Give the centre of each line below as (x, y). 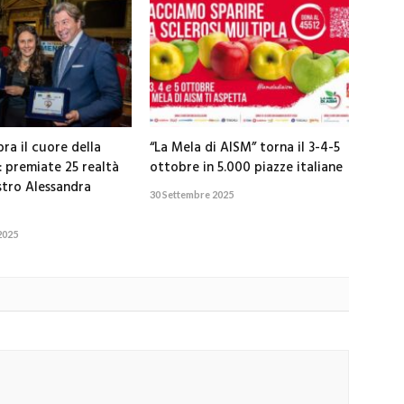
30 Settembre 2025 (192, 194)
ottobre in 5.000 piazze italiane (247, 167)
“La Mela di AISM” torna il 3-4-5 (245, 147)
